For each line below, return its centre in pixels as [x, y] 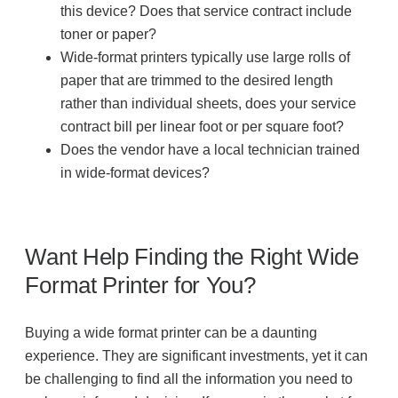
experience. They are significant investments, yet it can [197, 356]
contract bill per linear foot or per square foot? [203, 127]
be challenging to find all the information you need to [189, 379]
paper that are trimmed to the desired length [197, 81]
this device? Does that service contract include [207, 12]
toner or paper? [109, 35]
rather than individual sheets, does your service [209, 104]
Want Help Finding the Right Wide [192, 257]
